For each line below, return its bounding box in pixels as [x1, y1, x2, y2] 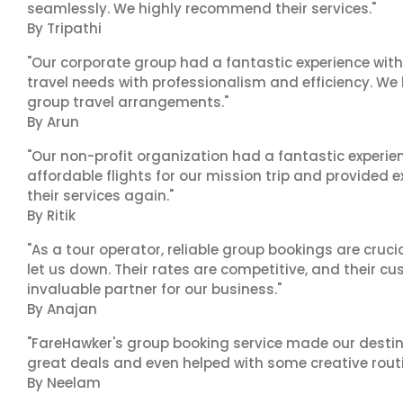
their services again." [27, 186, 174, 205]
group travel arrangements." [27, 93, 228, 112]
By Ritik [27, 206, 76, 225]
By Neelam [27, 373, 101, 392]
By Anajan [27, 300, 97, 318]
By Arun [27, 112, 79, 131]
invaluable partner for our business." [27, 280, 282, 299]
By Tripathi [27, 19, 102, 38]
